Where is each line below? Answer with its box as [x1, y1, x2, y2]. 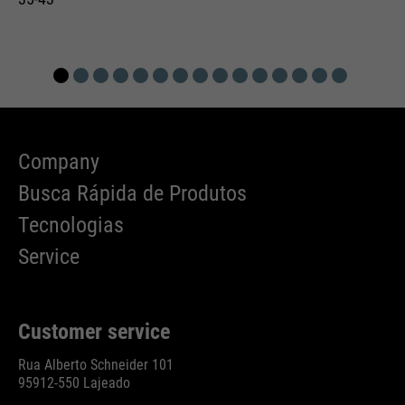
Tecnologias [18, 212, 124, 239]
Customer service [18, 319, 170, 345]
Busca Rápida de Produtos [18, 181, 247, 207]
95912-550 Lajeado [18, 374, 130, 392]
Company [18, 149, 99, 175]
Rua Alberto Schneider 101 [18, 356, 174, 374]
